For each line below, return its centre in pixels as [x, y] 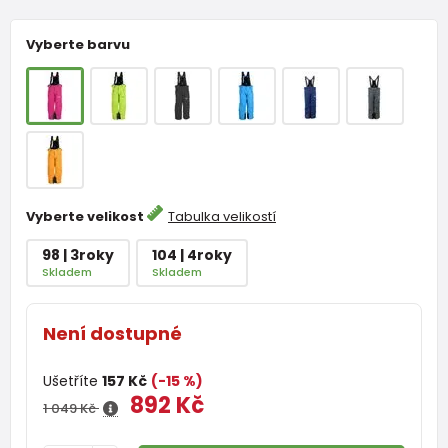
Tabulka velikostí [222, 216]
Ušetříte [72, 380]
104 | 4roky [191, 254]
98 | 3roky [78, 254]
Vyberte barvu [78, 44]
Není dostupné [114, 333]
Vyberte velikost [86, 216]
